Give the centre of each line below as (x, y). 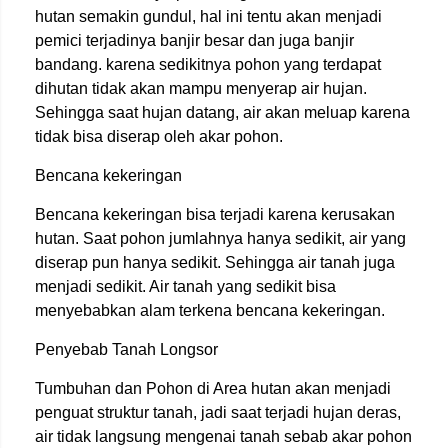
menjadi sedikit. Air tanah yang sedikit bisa (185, 286)
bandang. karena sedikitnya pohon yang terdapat (208, 64)
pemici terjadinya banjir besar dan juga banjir (194, 40)
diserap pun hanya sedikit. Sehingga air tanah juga (215, 262)
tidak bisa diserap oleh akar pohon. (159, 136)
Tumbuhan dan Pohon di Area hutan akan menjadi (213, 388)
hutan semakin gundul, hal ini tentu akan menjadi (208, 16)
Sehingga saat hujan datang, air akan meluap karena (222, 112)
